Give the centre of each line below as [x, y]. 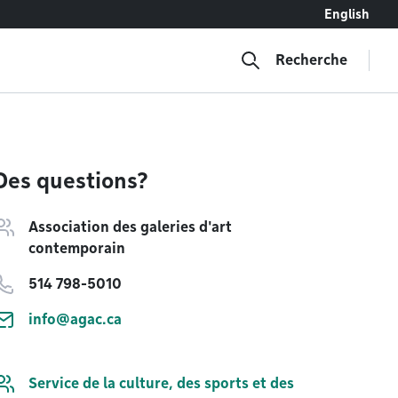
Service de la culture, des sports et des [161, 383]
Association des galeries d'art [130, 227]
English [347, 14]
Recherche [311, 60]
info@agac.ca [75, 319]
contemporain [77, 248]
